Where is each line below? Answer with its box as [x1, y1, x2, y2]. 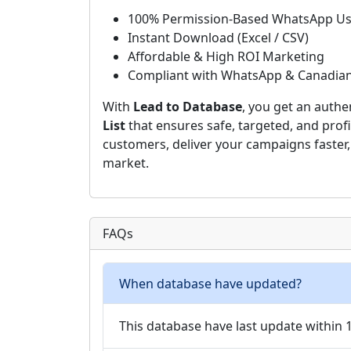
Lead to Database [133, 98, 242, 115]
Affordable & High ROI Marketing [128, 48, 324, 65]
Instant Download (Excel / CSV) [128, 29, 309, 46]
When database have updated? [119, 274, 302, 292]
